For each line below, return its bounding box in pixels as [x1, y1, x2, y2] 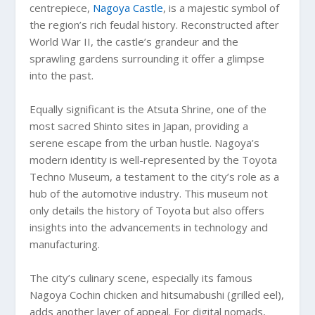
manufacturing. [30, 237, 101, 252]
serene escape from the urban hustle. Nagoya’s [30, 136, 260, 150]
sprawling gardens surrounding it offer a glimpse [30, 51, 265, 66]
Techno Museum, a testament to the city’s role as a [30, 169, 280, 184]
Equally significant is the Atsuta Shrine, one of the [30, 102, 267, 117]
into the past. [30, 68, 94, 83]
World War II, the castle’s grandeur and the [30, 34, 239, 49]
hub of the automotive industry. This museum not [30, 186, 269, 201]
